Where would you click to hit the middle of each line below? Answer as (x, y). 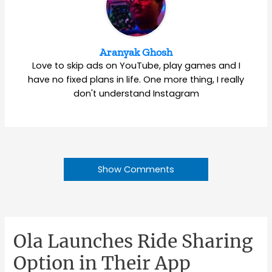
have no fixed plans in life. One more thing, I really (136, 79)
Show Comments (136, 170)
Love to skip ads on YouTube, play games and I (136, 65)
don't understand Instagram (136, 93)
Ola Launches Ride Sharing (133, 241)
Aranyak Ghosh (136, 52)
